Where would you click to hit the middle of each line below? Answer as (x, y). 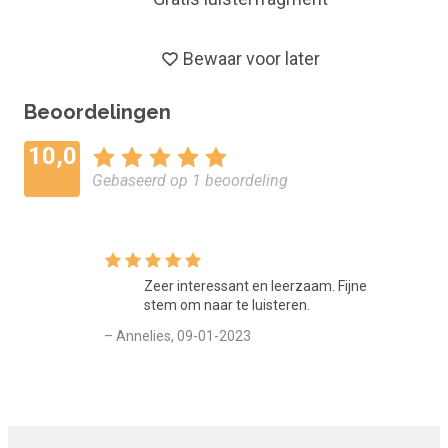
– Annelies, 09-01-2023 (177, 335)
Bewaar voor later (251, 58)
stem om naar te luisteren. (227, 304)
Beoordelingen (97, 111)
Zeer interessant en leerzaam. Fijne (255, 285)
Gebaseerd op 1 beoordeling (190, 180)
